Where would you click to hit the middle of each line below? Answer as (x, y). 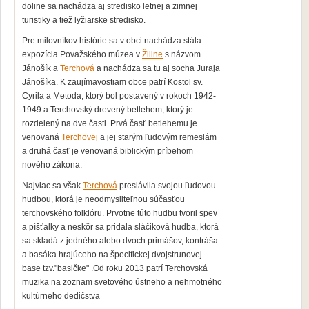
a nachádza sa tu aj (134, 68)
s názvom (182, 54)
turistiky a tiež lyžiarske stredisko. (84, 20)
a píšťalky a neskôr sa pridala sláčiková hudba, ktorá (120, 227)
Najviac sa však (52, 186)
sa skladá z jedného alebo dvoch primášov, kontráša (120, 241)
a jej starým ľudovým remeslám (157, 137)
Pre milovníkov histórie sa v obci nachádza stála (112, 41)
